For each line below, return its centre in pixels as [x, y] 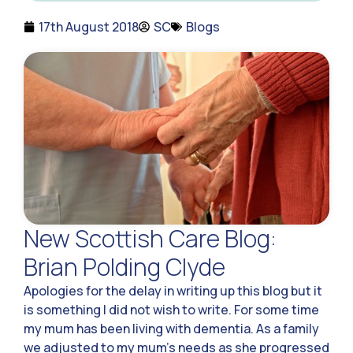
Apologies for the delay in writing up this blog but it [173, 290]
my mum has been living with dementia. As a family [171, 328]
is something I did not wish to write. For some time [171, 309]
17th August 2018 [89, 27]
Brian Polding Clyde [124, 266]
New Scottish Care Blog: [150, 238]
